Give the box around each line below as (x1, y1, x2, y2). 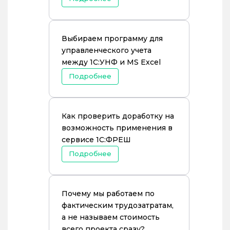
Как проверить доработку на (62, 111, 174, 121)
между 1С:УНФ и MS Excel (62, 57, 161, 67)
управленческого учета (62, 46, 151, 55)
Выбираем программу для (62, 34, 163, 43)
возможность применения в (62, 123, 172, 132)
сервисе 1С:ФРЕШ (62, 135, 131, 144)
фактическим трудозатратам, (62, 201, 174, 210)
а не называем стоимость (62, 213, 160, 222)
